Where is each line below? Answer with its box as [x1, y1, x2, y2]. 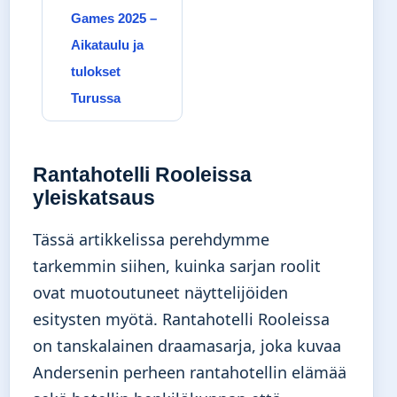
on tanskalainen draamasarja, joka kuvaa [33, 335, 341, 357]
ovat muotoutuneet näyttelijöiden [33, 282, 288, 304]
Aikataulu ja [71, 36, 144, 52]
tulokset [71, 63, 121, 79]
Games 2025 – [71, 10, 157, 26]
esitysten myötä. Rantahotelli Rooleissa [33, 308, 330, 331]
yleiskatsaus [33, 185, 155, 209]
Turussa [71, 90, 121, 105]
